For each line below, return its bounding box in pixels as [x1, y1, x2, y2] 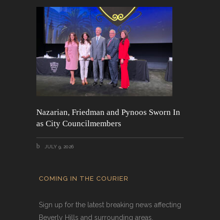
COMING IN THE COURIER [39, 175, 129, 183]
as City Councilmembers [36, 118, 121, 128]
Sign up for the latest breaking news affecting [39, 201, 181, 209]
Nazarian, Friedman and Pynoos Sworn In [36, 107, 180, 117]
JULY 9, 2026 [43, 144, 74, 150]
